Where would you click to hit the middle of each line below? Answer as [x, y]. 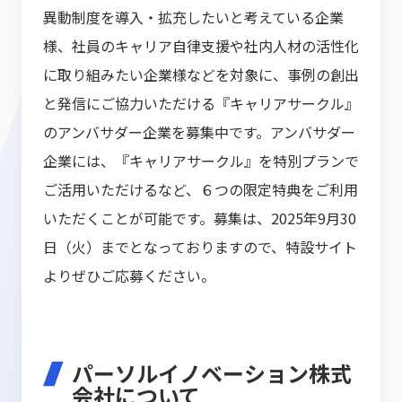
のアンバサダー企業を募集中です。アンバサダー [199, 132]
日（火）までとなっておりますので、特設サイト [200, 247]
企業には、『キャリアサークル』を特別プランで [201, 161]
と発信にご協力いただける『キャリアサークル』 [201, 104]
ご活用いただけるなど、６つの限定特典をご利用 [201, 190]
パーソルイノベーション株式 [212, 373]
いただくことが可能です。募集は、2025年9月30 [200, 218]
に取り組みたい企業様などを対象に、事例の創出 [201, 75]
